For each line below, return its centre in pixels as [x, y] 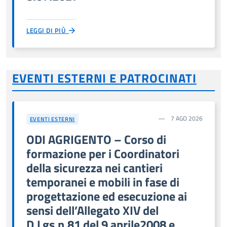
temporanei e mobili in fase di [103, 182]
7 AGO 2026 [186, 118]
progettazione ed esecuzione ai [107, 196]
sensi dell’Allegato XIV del [92, 210]
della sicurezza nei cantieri [94, 167]
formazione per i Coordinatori [103, 153]
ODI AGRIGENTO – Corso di [96, 139]
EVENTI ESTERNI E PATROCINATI [104, 78]
